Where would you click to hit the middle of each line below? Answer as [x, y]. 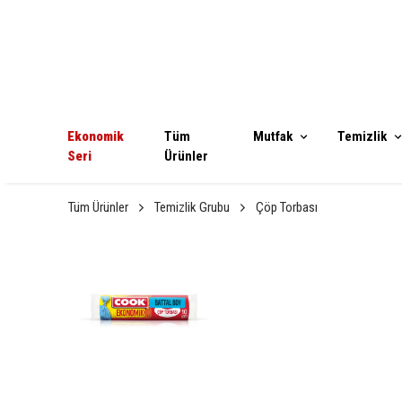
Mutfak [272, 137]
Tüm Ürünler [98, 208]
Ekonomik [96, 137]
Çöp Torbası [287, 208]
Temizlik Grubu [192, 208]
